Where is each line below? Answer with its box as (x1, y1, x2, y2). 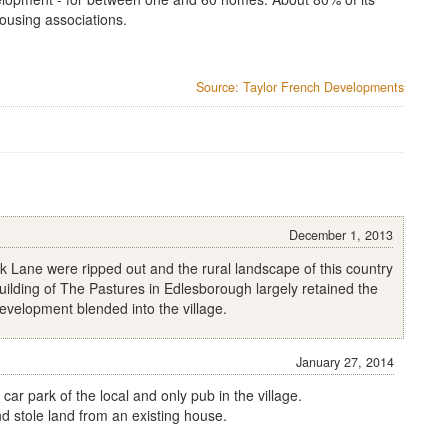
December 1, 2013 (289, 225, 393, 244)
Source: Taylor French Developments (196, 77, 404, 96)
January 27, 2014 (296, 352, 394, 371)
